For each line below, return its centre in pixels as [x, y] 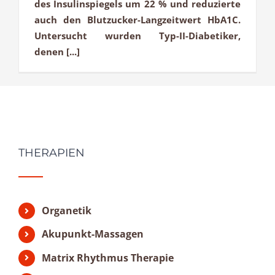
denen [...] [57, 52]
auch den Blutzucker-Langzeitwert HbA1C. [137, 20]
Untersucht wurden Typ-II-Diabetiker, [137, 36]
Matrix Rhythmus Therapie [108, 258]
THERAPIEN [52, 153]
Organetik [67, 211]
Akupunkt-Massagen [93, 234]
